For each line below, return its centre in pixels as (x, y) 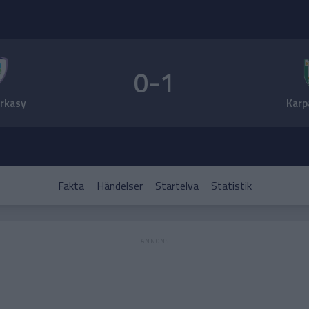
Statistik (231, 186)
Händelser (119, 186)
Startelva (177, 186)
